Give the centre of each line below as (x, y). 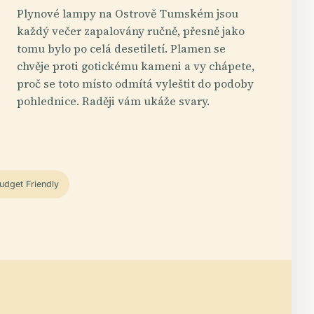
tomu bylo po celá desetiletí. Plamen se (121, 48)
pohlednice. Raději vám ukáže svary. (113, 101)
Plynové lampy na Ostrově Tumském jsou (128, 13)
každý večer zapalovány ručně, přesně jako (131, 30)
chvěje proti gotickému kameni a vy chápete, (136, 66)
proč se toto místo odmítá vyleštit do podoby (135, 83)
